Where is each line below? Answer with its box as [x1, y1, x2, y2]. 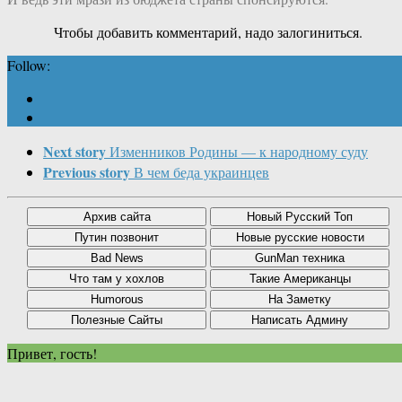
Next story [43, 141, 106, 162]
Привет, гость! [7, 344, 97, 363]
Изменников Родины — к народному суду [109, 142, 368, 162]
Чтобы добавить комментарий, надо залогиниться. [54, 22, 363, 42]
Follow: [7, 56, 50, 75]
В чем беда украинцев [134, 162, 269, 182]
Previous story [43, 162, 130, 183]
